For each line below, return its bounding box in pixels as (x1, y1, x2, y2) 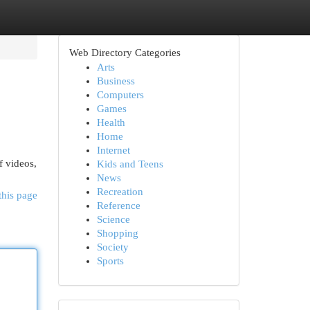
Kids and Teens (96, 158, 163, 170)
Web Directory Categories (69, 47, 181, 58)
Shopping (96, 228, 138, 239)
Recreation (96, 186, 143, 197)
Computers (96, 89, 144, 100)
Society (96, 241, 129, 253)
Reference (96, 200, 140, 211)
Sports (96, 255, 124, 266)
